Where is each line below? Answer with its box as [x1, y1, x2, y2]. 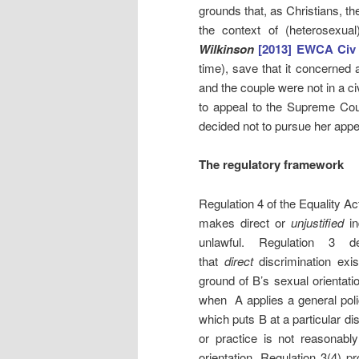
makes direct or [199, 213, 291, 231]
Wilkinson [199, 39, 259, 58]
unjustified [290, 213, 344, 231]
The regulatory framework [199, 155, 347, 174]
